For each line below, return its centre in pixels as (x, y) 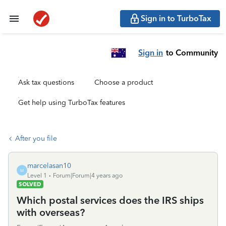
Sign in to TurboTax (176, 18)
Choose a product (124, 82)
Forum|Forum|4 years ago (88, 176)
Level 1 (37, 176)
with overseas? (51, 212)
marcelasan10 (49, 166)
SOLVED (30, 184)
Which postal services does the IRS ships (110, 200)
